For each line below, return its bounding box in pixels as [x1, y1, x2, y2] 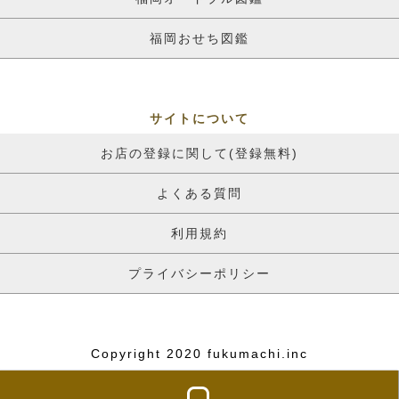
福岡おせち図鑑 [150, 30, 249, 45]
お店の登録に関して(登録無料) [101, 145, 298, 160]
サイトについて [150, 110, 249, 126]
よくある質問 [157, 185, 242, 200]
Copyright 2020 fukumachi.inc [91, 346, 308, 361]
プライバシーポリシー [128, 265, 271, 281]
